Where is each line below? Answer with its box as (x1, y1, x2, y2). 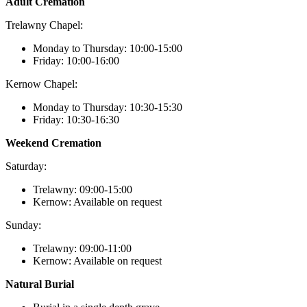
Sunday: (5, 219, 41, 232)
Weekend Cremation (5, 137, 101, 149)
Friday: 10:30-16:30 (33, 114, 119, 126)
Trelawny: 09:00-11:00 (33, 243, 132, 255)
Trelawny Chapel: (5, 19, 83, 32)
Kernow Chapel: (5, 78, 77, 90)
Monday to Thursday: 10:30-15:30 (33, 101, 182, 114)
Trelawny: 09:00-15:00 (33, 184, 132, 196)
